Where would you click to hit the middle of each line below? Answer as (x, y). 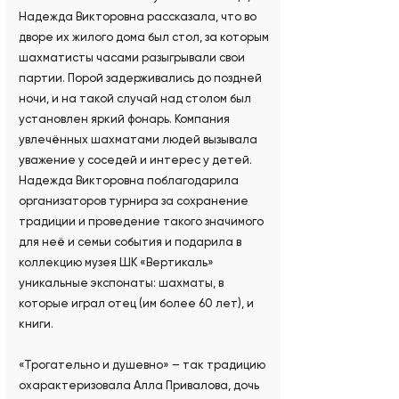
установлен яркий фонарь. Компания (124, 119)
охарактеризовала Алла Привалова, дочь (138, 386)
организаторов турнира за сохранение (133, 201)
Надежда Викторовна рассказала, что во (137, 17)
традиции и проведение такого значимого (141, 222)
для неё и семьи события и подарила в (130, 242)
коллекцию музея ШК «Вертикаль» (116, 263)
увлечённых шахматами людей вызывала (138, 140)
